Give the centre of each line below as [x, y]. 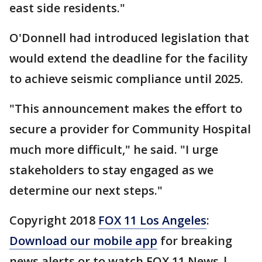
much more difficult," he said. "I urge [114, 149]
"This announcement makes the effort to [126, 108]
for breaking [195, 241]
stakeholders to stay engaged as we [111, 170]
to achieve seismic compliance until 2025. [126, 79]
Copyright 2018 [54, 220]
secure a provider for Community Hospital [130, 129]
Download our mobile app [83, 241]
